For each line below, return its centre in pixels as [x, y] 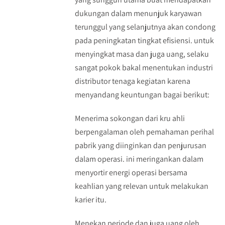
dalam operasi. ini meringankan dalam [139, 159]
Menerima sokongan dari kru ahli [130, 119]
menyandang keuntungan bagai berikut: [142, 95]
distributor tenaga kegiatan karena [132, 81]
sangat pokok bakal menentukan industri [144, 68]
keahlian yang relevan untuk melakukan [141, 186]
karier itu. [90, 200]
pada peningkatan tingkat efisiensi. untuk [144, 41]
